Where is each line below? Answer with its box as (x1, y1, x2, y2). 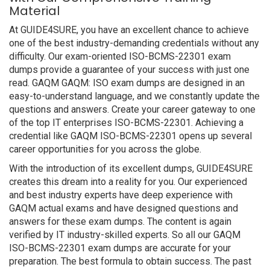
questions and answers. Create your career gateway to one (9, 104, 256, 115)
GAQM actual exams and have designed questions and (9, 202, 238, 214)
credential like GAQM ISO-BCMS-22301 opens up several (9, 130, 252, 142)
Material (9, 2, 60, 19)
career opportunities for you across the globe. (9, 143, 201, 155)
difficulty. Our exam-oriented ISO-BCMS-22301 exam (9, 51, 231, 62)
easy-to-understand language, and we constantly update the (9, 90, 260, 102)
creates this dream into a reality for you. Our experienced (9, 176, 247, 187)
